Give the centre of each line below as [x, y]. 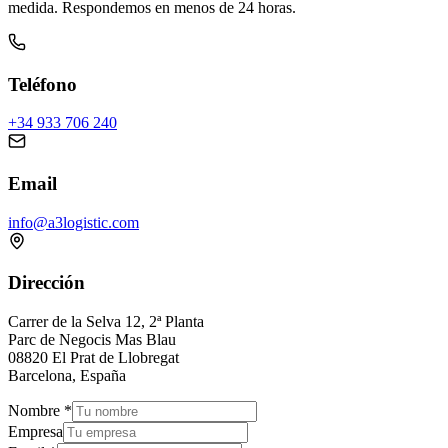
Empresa [35, 432]
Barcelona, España [67, 376]
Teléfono [42, 84]
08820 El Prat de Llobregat [93, 358]
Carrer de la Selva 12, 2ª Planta [106, 322]
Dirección [46, 283]
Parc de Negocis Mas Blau [92, 340]
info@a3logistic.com [73, 222]
